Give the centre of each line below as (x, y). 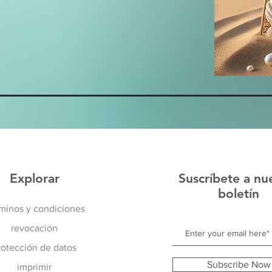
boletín (238, 193)
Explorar (34, 178)
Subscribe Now (239, 264)
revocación (35, 228)
